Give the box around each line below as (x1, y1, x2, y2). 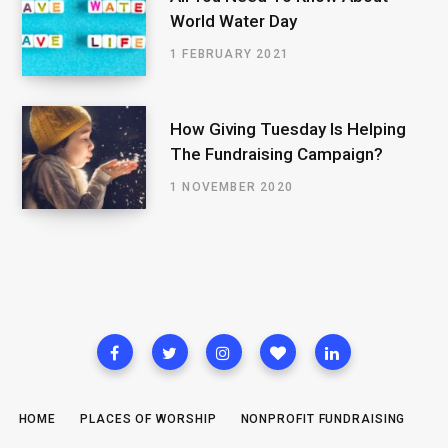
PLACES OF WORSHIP (80, 412, 217, 427)
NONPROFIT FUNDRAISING (240, 412, 406, 427)
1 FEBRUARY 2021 (170, 47, 289, 62)
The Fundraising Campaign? (170, 144, 383, 165)
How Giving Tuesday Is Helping (170, 119, 406, 140)
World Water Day (170, 11, 297, 32)
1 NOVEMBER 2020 (170, 180, 293, 195)
